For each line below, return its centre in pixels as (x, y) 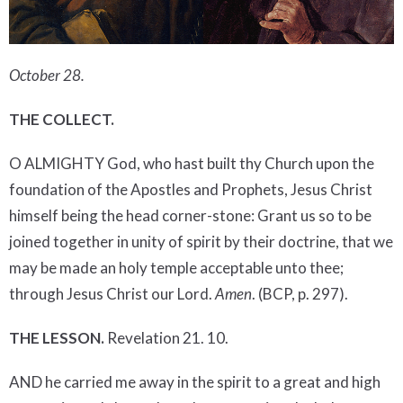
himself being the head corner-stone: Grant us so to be (190, 215)
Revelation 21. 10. (168, 337)
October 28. (47, 75)
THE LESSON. (57, 337)
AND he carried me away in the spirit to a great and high (195, 381)
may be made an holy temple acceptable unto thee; (176, 267)
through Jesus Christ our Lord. (111, 293)
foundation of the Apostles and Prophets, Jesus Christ (191, 189)
